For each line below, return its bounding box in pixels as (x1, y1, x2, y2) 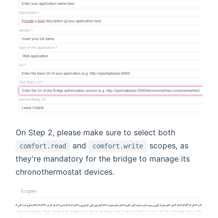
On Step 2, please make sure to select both (16, 127, 175, 138)
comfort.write (92, 142, 143, 150)
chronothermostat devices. (16, 167, 114, 177)
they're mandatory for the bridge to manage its (16, 154, 190, 164)
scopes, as (147, 141, 188, 151)
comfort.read (19, 142, 66, 150)
